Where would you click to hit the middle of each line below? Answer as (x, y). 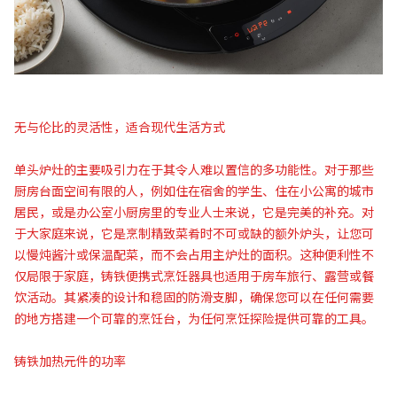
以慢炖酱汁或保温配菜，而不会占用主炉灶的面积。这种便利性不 (194, 255)
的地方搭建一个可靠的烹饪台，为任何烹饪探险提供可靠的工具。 (194, 319)
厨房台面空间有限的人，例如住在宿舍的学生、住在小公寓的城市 (194, 191)
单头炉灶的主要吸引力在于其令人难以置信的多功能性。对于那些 (194, 170)
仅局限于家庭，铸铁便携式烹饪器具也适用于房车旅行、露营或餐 (194, 276)
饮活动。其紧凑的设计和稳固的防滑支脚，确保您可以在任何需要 (194, 297)
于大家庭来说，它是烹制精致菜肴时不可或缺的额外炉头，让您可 (194, 234)
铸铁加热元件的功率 (70, 361)
